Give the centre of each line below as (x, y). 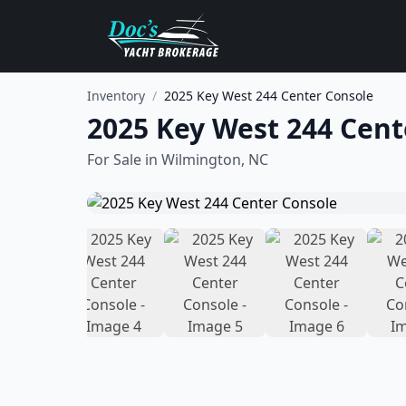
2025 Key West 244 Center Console (269, 96)
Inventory (116, 96)
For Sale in (124, 159)
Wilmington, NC (215, 159)
